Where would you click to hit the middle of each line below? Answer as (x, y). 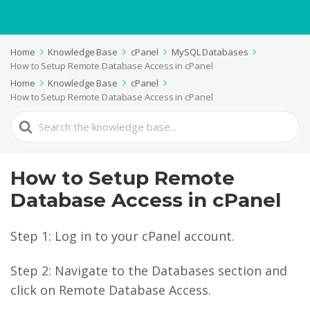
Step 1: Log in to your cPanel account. (122, 236)
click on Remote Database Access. (111, 290)
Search (30, 120)
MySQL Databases (210, 52)
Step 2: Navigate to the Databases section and (149, 271)
